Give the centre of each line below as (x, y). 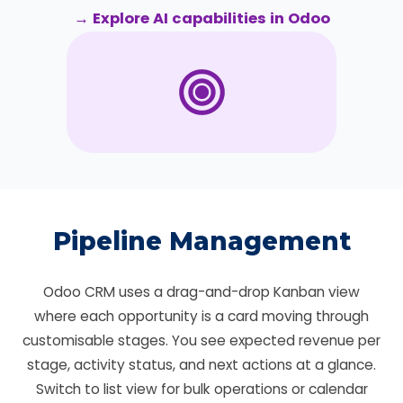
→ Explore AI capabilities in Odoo (201, 18)
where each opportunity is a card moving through (201, 316)
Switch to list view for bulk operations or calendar (201, 389)
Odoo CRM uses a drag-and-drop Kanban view (201, 292)
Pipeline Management (201, 241)
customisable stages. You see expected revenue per (201, 340)
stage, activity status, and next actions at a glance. (201, 365)
